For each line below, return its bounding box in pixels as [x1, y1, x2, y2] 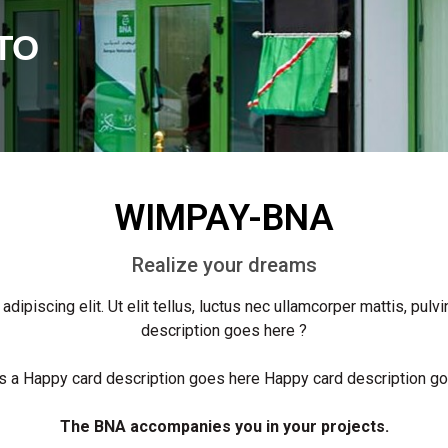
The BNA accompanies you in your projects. [59, 417, 389, 436]
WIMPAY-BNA [114, 197, 334, 239]
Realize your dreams [131, 253, 317, 277]
